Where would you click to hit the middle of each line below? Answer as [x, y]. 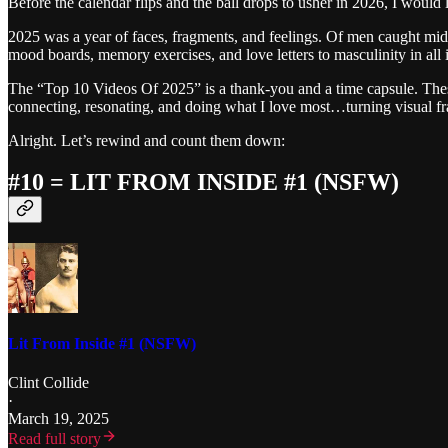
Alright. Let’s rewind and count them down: [146, 140]
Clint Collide [48, 382]
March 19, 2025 [58, 418]
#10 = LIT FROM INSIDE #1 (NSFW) [203, 182]
